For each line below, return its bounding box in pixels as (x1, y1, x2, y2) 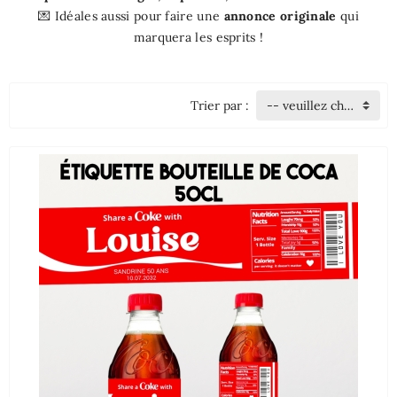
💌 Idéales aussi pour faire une (38, 8, 224, 25)
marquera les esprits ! (133, 29, 264, 46)
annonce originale (223, 8, 337, 25)
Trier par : (191, 97, 249, 114)
